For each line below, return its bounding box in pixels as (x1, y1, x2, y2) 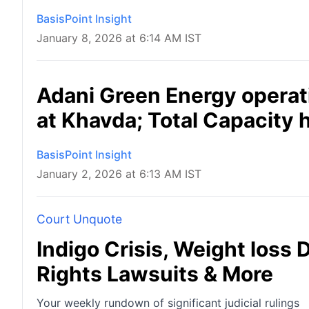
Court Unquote (37, 212, 122, 227)
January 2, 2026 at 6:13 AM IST (37, 167, 201, 181)
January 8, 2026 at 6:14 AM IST (37, 31, 201, 46)
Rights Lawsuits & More (37, 261, 273, 287)
